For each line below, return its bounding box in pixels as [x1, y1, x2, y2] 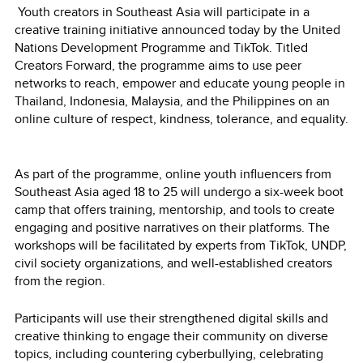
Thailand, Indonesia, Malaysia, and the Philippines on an [15, 91, 330, 110]
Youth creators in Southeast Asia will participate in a [15, 2, 310, 21]
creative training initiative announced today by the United [15, 19, 340, 39]
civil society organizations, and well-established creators [15, 253, 332, 272]
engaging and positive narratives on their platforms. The [15, 217, 330, 237]
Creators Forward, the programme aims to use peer [15, 55, 301, 75]
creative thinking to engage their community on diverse [15, 326, 328, 345]
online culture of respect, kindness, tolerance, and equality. [15, 109, 348, 128]
